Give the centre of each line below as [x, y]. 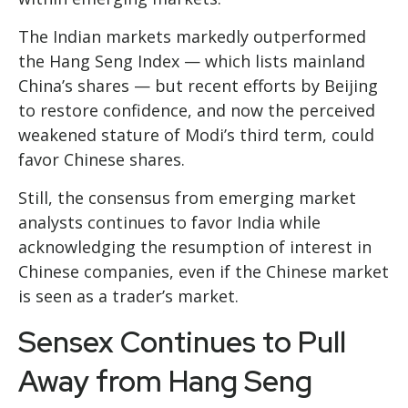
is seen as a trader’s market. [128, 296]
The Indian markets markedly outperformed [192, 36]
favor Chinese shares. [102, 159]
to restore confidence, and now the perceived [197, 110]
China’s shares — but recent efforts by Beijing [198, 85]
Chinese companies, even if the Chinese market [204, 271]
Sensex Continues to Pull [182, 342]
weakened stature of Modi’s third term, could [196, 134]
